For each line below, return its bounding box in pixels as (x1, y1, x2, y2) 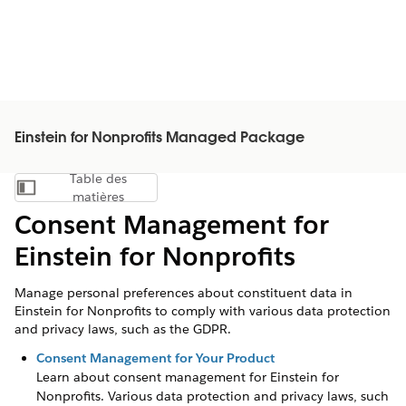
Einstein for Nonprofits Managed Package (14, 131, 304, 146)
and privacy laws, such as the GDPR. (14, 321, 231, 337)
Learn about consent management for (36, 369, 270, 385)
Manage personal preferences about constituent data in (14, 285, 353, 301)
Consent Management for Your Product (36, 350, 275, 366)
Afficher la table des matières (84, 184, 242, 200)
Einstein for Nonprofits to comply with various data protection (14, 303, 391, 319)
